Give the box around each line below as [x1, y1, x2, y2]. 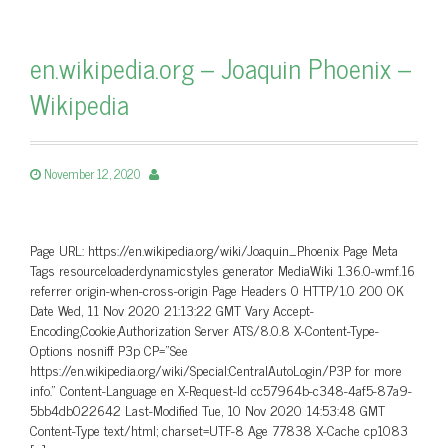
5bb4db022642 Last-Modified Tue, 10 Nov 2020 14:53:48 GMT [30, 398, 385, 421]
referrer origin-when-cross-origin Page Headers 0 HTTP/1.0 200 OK [30, 278, 404, 301]
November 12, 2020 [44, 163, 140, 184]
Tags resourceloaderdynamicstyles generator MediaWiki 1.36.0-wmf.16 [30, 258, 415, 281]
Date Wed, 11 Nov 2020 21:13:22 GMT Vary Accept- [30, 298, 314, 321]
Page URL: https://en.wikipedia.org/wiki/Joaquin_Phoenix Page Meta [30, 238, 398, 261]
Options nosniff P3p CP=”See [30, 338, 188, 361]
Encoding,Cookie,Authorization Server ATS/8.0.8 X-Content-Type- [30, 318, 379, 341]
